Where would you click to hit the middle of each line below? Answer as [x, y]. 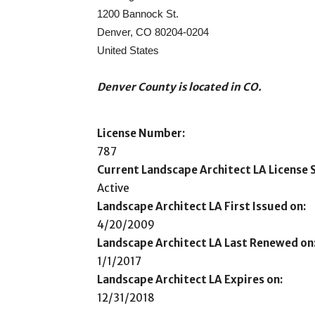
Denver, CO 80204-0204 [153, 32]
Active [113, 188]
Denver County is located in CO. [179, 87]
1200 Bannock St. [138, 14]
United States [128, 50]
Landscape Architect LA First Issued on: [201, 206]
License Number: [141, 133]
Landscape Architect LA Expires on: [190, 279]
